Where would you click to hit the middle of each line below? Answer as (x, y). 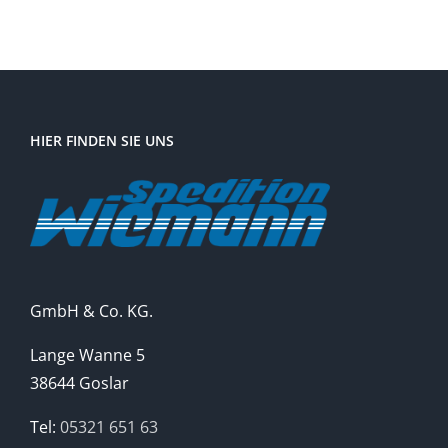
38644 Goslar (79, 383)
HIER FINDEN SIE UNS (102, 141)
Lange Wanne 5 (87, 355)
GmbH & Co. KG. (91, 311)
